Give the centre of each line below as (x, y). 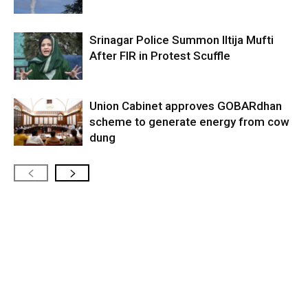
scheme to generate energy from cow (189, 121)
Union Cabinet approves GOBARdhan (186, 106)
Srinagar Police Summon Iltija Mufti (181, 40)
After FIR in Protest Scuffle (160, 55)
